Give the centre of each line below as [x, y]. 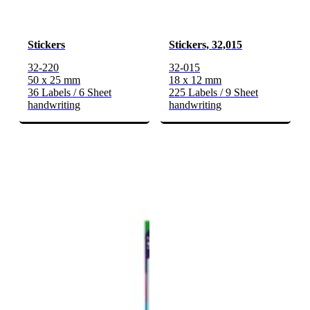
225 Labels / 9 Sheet [213, 93]
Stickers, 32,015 [206, 45]
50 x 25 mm [54, 80]
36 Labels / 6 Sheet [70, 93]
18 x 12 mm [195, 80]
